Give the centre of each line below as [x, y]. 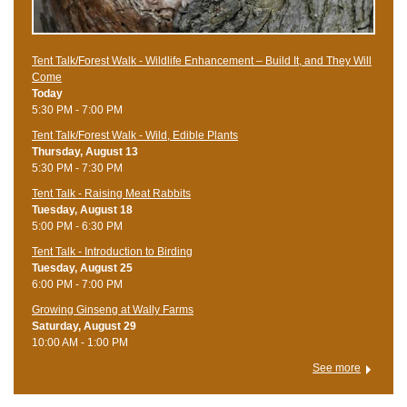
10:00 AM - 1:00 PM [80, 342]
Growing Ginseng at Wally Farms [113, 309]
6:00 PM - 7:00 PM [77, 284]
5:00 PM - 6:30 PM [77, 226]
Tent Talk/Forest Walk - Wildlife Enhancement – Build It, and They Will [202, 60]
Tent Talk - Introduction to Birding [112, 251]
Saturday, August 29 [84, 326]
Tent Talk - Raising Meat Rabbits [111, 193]
